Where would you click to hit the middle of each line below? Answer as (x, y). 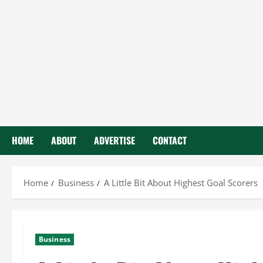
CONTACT (170, 140)
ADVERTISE (114, 140)
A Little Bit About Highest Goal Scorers (181, 183)
